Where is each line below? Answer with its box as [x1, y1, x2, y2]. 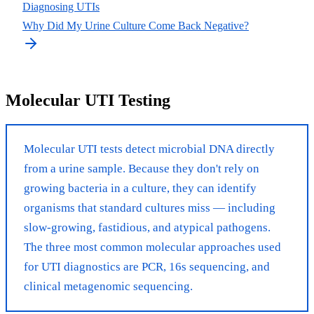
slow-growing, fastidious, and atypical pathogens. [24, 220, 271, 234]
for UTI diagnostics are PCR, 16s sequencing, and [24, 259, 270, 273]
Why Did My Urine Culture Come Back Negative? [22, 19, 249, 32]
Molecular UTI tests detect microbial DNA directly [24, 142, 275, 156]
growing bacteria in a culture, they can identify [24, 181, 257, 195]
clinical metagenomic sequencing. [24, 279, 193, 293]
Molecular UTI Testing [6, 90, 170, 109]
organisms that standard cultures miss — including [24, 200, 275, 214]
